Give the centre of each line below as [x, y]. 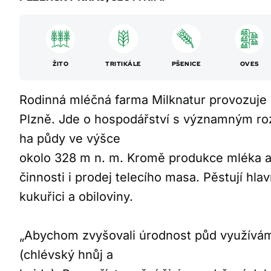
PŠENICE [186, 64]
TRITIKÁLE [123, 64]
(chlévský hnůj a [66, 255]
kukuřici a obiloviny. [76, 197]
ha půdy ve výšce [70, 139]
